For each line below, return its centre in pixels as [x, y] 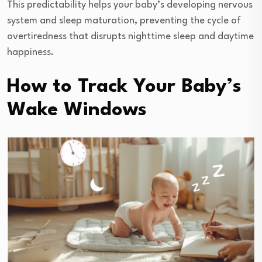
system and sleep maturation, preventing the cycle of [124, 20]
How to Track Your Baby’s [124, 87]
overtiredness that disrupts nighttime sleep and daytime [130, 36]
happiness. [30, 52]
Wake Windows [77, 110]
